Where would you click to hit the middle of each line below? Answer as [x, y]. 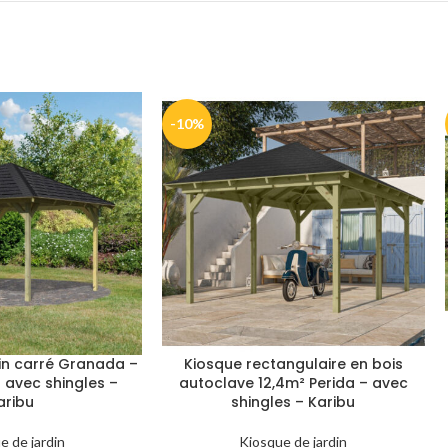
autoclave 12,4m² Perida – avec [293, 382]
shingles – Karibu [293, 401]
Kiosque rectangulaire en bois [293, 363]
